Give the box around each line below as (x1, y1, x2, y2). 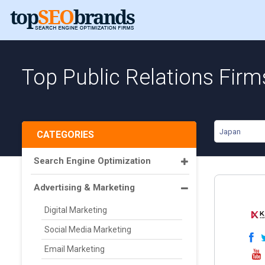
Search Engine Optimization (34, 156, 151, 166)
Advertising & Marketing (34, 182, 135, 193)
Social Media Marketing (44, 225, 131, 234)
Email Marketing (44, 244, 105, 254)
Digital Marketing (44, 205, 107, 215)
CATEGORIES (37, 129, 94, 140)
